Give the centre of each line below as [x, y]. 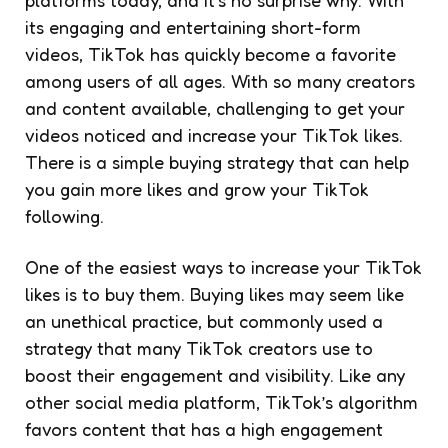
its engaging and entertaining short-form [193, 27]
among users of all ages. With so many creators [220, 81]
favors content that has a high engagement [204, 429]
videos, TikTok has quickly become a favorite [210, 54]
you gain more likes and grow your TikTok [197, 189]
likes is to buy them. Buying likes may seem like [214, 294]
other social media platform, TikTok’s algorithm [221, 402]
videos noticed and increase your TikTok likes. [214, 135]
